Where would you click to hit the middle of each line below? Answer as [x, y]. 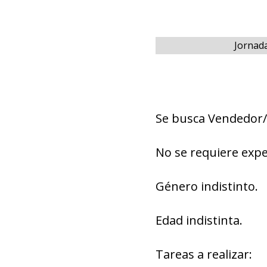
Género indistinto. [207, 186]
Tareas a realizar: [204, 254]
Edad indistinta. [199, 220]
